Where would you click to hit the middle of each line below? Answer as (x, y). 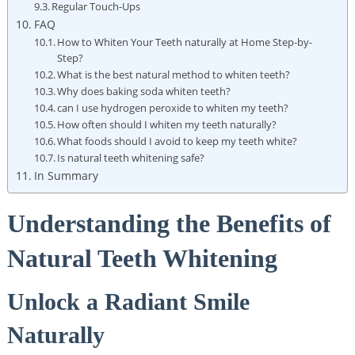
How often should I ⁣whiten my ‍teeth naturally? (167, 124)
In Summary (66, 175)
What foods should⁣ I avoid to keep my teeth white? (177, 141)
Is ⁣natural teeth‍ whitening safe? (131, 157)
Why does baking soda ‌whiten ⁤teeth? (144, 91)
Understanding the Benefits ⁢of (169, 223)
